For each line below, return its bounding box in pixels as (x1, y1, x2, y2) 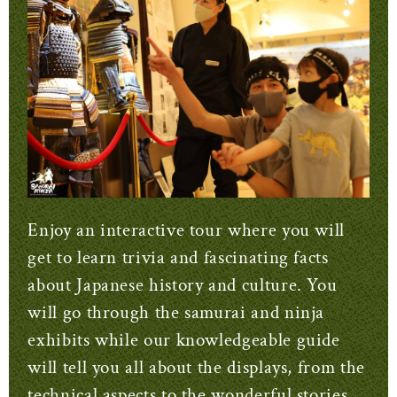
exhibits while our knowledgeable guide (27, 328, 340, 353)
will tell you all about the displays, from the (27, 355, 365, 380)
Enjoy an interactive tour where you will (27, 218, 345, 243)
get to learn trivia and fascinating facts (27, 245, 329, 270)
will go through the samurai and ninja (27, 300, 325, 325)
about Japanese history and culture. (27, 273, 307, 298)
